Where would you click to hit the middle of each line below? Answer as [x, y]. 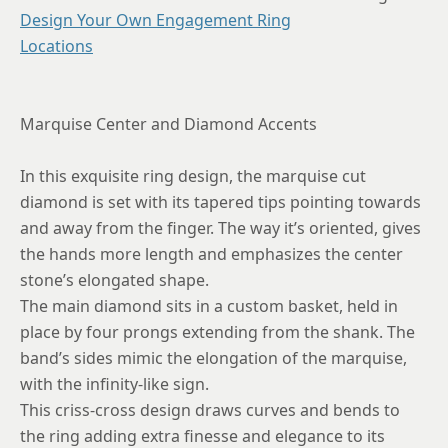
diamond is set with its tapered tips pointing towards [220, 201]
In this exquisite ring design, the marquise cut [193, 175]
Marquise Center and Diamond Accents [168, 123]
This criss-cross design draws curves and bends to [210, 409]
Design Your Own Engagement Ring [155, 19]
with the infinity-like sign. [114, 383]
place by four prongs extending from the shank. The [217, 331]
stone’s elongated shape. [114, 279]
